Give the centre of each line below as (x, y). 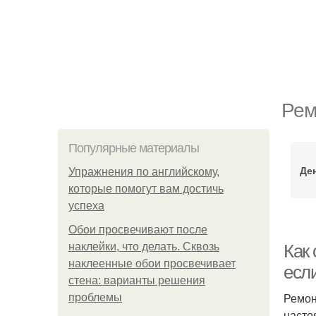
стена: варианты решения (137, 280)
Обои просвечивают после (138, 230)
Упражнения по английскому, (144, 172)
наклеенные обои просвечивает (152, 263)
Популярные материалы (134, 148)
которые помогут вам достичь (146, 189)
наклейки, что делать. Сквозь (144, 247)
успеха (86, 206)
